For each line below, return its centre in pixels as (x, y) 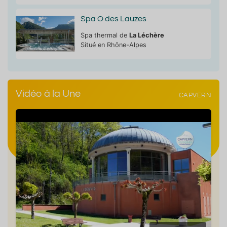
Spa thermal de (105, 35)
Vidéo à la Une (48, 93)
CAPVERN (195, 96)
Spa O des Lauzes (113, 18)
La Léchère (146, 35)
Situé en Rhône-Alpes (113, 45)
